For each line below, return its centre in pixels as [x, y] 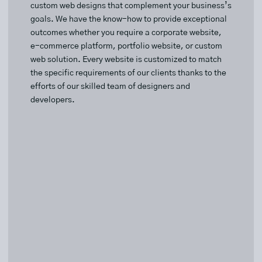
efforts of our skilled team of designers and [110, 87]
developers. [53, 100]
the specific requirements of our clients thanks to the [128, 73]
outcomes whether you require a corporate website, [126, 33]
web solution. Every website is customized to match [126, 60]
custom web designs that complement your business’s [131, 6]
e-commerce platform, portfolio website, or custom [126, 46]
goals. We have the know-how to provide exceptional [129, 20]
